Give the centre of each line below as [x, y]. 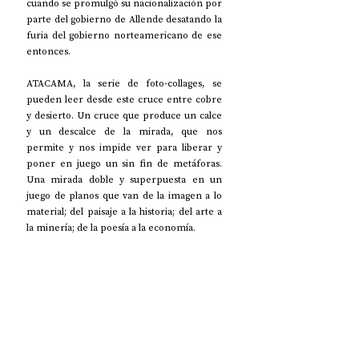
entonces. [48, 52]
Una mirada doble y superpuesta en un [124, 180]
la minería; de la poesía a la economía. [111, 228]
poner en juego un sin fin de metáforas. [124, 164]
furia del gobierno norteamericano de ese [124, 36]
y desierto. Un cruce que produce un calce [124, 116]
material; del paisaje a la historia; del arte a [124, 212]
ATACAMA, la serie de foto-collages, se [124, 84]
